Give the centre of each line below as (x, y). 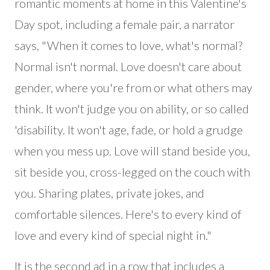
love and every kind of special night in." (113, 235)
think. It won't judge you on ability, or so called (132, 108)
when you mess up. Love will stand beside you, (132, 151)
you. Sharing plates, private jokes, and (109, 193)
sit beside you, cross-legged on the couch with (132, 172)
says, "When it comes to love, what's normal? (128, 45)
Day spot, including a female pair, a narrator (124, 24)
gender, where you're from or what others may (133, 87)
